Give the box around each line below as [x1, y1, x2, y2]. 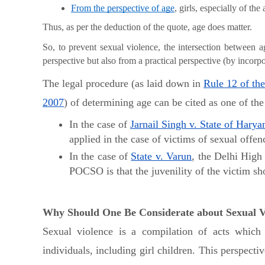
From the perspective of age [71, 2, 174, 13]
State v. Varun [131, 150, 192, 163]
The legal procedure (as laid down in [43, 77, 203, 89]
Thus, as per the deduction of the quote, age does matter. [43, 22, 254, 33]
